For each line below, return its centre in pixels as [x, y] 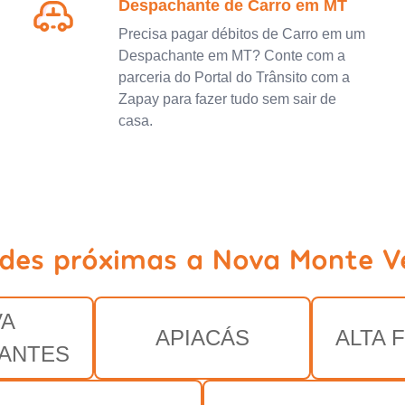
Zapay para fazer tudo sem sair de [227, 99]
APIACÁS [202, 337]
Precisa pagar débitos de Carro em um [241, 33]
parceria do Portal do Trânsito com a [234, 77]
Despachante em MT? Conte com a [231, 55]
